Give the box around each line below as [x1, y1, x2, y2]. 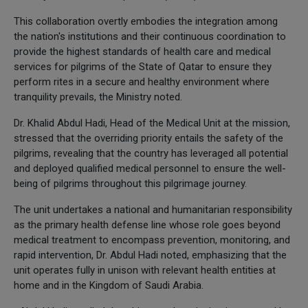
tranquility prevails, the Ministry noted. [14, 90, 182, 103]
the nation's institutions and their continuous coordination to [14, 30, 286, 43]
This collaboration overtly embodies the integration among [14, 14, 278, 27]
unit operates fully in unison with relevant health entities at [14, 263, 276, 276]
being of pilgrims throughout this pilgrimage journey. [14, 177, 247, 190]
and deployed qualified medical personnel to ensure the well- [14, 162, 286, 175]
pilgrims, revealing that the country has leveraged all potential [14, 146, 288, 159]
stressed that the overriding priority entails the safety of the [14, 131, 283, 144]
